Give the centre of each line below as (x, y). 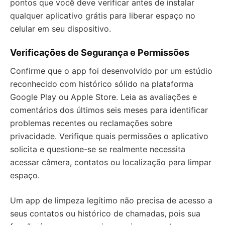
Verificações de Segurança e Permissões (100, 52)
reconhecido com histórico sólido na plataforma (102, 84)
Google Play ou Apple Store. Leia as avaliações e (103, 97)
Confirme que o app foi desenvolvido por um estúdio (111, 71)
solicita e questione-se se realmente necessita (98, 149)
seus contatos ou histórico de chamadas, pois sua (105, 213)
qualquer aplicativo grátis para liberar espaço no (103, 16)
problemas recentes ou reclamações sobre (91, 123)
